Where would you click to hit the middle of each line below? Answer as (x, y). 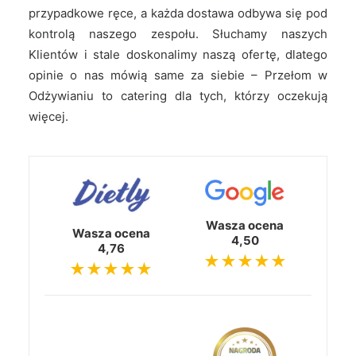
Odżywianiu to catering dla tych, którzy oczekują (178, 96)
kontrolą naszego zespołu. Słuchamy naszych (178, 34)
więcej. (48, 116)
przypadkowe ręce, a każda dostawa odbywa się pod (178, 13)
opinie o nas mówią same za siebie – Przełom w (178, 75)
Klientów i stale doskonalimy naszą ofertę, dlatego (178, 54)
